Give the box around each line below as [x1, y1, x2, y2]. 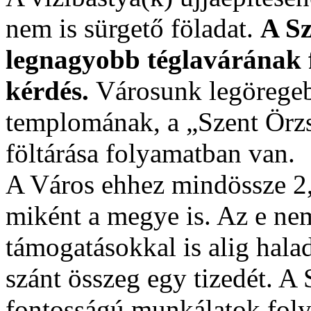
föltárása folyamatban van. [6, 137, 295, 168]
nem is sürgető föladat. [6, 12, 260, 43]
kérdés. [6, 75, 96, 106]
